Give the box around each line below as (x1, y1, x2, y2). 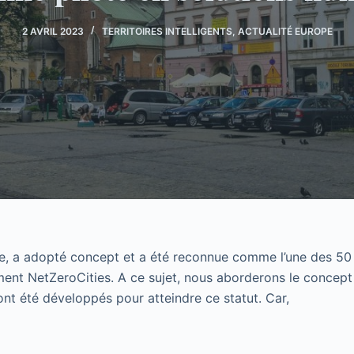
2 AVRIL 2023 (21, 24, 84, 37)
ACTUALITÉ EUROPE (237, 24, 333, 37)
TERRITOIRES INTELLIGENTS (101, 24, 232, 37)
